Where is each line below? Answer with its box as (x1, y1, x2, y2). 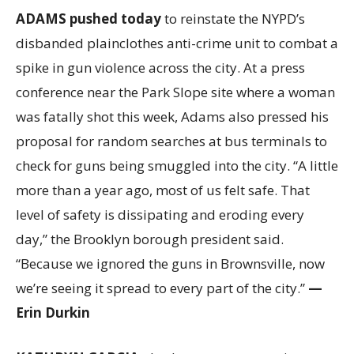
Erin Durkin (16, 303, 90, 322)
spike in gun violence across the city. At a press (16, 58, 305, 77)
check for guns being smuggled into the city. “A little (16, 156, 338, 175)
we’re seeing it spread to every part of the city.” (16, 279, 308, 297)
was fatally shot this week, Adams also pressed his (16, 107, 329, 126)
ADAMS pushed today (16, 9, 164, 28)
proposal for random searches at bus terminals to (16, 132, 327, 150)
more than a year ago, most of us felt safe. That (16, 181, 310, 199)
